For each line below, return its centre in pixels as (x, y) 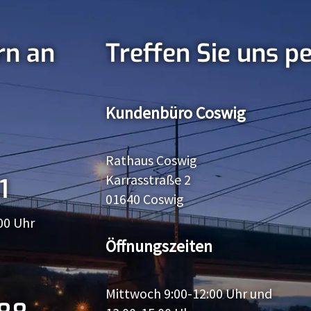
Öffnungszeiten (159, 246)
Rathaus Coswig (151, 160)
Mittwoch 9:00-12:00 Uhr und (189, 293)
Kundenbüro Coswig (176, 112)
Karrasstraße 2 (148, 179)
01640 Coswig (145, 199)
